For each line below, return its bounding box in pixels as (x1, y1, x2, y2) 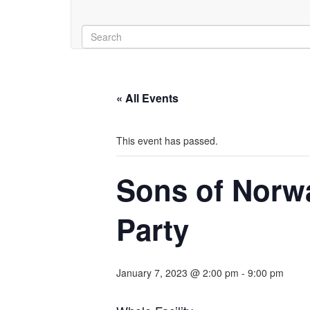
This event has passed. (116, 134, 218, 148)
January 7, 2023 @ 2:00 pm (116, 266, 239, 280)
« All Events (116, 90, 179, 107)
